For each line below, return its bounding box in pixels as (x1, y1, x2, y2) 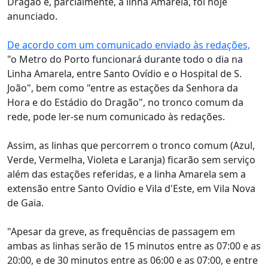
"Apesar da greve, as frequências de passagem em (7, 225, 235, 238)
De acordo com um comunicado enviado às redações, (7, 38, 250, 51)
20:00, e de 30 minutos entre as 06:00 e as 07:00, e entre (7, 254, 258, 267)
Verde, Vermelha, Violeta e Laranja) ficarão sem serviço (7, 153, 255, 166)
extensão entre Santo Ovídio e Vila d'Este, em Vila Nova (7, 182, 255, 195)
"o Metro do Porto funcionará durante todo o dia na (7, 53, 243, 66)
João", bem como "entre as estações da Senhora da (7, 81, 238, 95)
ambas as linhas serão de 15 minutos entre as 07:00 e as (7, 239, 261, 252)
